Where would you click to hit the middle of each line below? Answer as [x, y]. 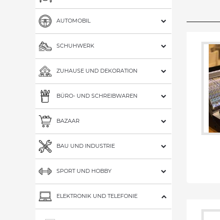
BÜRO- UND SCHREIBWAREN [97, 96]
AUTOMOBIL [73, 20]
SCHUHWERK [75, 45]
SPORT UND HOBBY [84, 171]
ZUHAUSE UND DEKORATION [97, 70]
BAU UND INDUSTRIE [86, 146]
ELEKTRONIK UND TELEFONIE [97, 196]
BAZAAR [68, 121]
